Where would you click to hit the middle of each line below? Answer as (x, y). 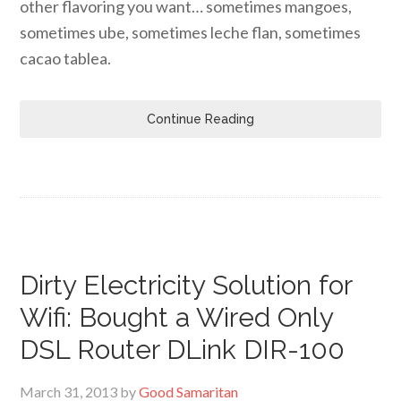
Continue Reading (200, 119)
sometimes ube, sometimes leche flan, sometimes (191, 32)
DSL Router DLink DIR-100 (183, 350)
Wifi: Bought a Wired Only (177, 317)
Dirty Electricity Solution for (186, 285)
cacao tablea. (66, 58)
